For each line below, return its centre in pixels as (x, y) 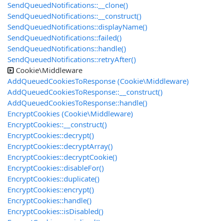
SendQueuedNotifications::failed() (65, 38)
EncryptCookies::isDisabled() (55, 211)
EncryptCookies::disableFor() (56, 168)
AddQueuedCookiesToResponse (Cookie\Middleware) (98, 81)
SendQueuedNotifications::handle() (67, 49)
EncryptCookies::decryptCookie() (62, 157)
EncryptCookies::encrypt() (51, 190)
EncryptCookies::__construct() (57, 125)
